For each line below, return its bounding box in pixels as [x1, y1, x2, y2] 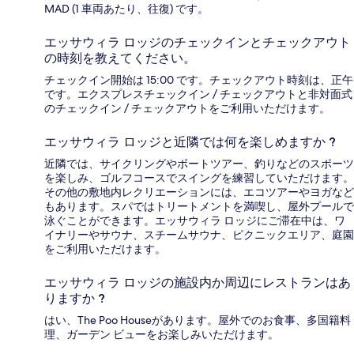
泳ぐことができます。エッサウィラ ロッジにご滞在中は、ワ [44, 213, 345, 228]
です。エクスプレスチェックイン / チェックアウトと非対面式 [44, 87, 352, 102]
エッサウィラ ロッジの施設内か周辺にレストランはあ [44, 275, 351, 291]
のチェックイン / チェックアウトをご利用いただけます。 [44, 101, 330, 116]
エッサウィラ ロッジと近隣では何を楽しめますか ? [44, 134, 336, 150]
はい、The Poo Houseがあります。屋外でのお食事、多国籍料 [44, 313, 351, 328]
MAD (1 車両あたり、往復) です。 [44, 2, 209, 17]
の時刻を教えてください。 [44, 51, 196, 66]
